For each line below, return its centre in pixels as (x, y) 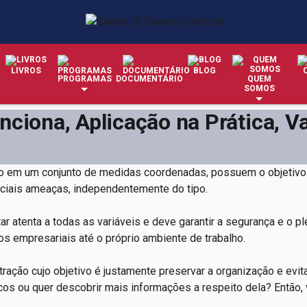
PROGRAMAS (84, 79)
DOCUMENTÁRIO (149, 79)
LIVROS (26, 71)
